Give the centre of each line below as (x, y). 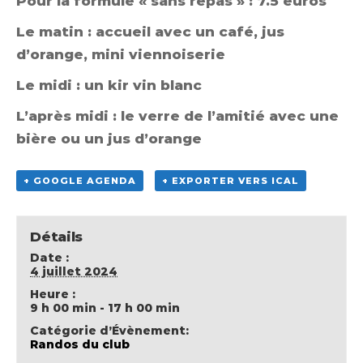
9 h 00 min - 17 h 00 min (105, 307)
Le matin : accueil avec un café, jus (150, 31)
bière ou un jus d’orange (109, 138)
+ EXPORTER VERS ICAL (230, 180)
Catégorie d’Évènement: (110, 330)
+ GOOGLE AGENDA (80, 180)
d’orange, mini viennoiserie (121, 54)
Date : (50, 257)
